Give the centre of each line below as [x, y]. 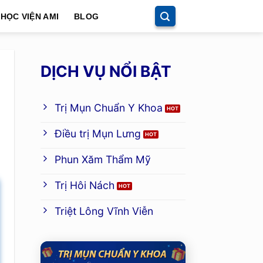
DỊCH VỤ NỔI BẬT [106, 71]
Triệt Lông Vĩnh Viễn [104, 211]
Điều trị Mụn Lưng [98, 134]
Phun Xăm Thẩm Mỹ [103, 160]
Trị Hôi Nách [85, 186]
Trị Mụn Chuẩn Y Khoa [109, 108]
